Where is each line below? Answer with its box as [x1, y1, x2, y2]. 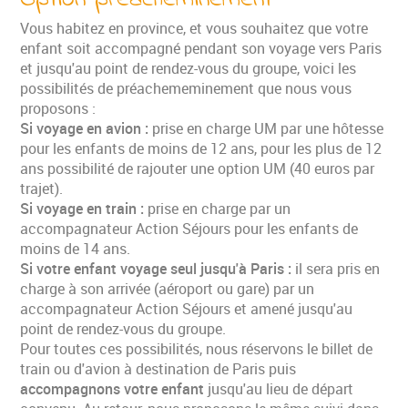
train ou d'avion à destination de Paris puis [20, 358, 297, 379]
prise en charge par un [148, 198, 291, 219]
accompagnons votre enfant [20, 378, 209, 399]
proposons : [20, 97, 97, 118]
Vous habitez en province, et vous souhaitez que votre [20, 17, 369, 38]
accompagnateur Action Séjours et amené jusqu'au [20, 298, 353, 319]
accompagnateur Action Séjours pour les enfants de [20, 218, 359, 239]
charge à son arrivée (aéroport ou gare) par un [20, 278, 315, 299]
